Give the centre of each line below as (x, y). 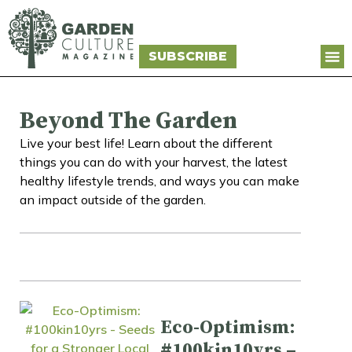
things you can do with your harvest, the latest (154, 161)
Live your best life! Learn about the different (146, 143)
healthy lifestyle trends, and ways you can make (159, 180)
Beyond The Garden (128, 121)
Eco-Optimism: (228, 327)
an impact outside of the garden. (113, 199)
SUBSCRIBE (187, 56)
